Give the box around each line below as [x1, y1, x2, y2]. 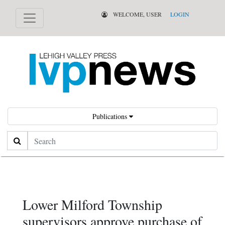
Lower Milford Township [23, 195, 162, 214]
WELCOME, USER [111, 10, 162, 18]
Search [7, 132, 29, 143]
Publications [92, 111, 129, 122]
